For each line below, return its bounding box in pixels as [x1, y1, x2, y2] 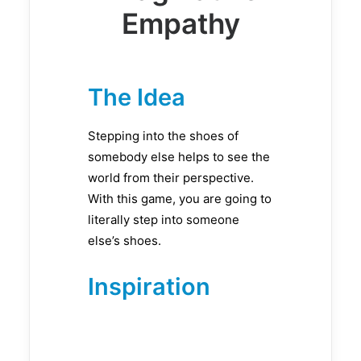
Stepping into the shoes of [88, 128, 239, 144]
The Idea [88, 83, 185, 112]
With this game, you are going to [88, 191, 272, 207]
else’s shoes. [88, 233, 161, 249]
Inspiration [88, 272, 210, 301]
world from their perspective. [88, 170, 254, 186]
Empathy [121, 6, 240, 41]
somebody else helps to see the [88, 149, 270, 165]
